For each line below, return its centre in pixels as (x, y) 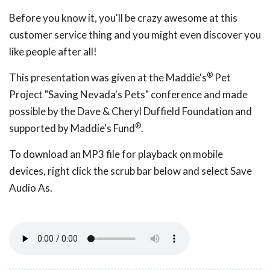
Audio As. (31, 188)
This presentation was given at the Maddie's (108, 78)
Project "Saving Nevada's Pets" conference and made (128, 95)
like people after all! (53, 52)
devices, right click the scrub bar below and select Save (130, 171)
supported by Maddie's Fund (72, 128)
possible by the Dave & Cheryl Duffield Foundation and (130, 111)
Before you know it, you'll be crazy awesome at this (123, 18)
